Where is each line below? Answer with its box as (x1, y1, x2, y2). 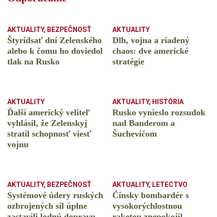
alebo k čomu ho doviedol (7, 46, 103, 56)
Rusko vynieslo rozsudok (112, 108, 205, 118)
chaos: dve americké (112, 46, 188, 56)
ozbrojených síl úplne (7, 201, 87, 211)
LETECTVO (152, 181, 187, 189)
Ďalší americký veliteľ (7, 108, 90, 118)
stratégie (112, 57, 144, 67)
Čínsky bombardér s (112, 190, 189, 201)
